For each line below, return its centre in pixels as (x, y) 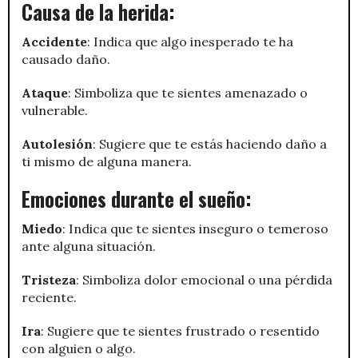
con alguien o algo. (79, 348)
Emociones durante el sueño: (137, 198)
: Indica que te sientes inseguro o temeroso (195, 228)
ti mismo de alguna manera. (107, 161)
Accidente (54, 41)
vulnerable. (55, 110)
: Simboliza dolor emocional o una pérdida (204, 279)
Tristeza (49, 279)
